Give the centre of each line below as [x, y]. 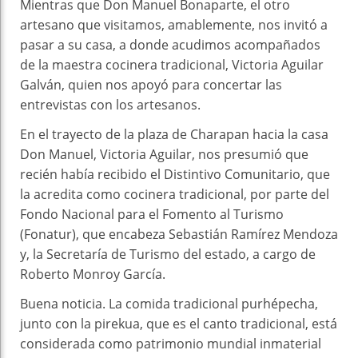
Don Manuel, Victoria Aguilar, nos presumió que [164, 154]
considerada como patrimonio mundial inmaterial [171, 343]
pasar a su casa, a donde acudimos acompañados [170, 44]
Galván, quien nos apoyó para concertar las [151, 84]
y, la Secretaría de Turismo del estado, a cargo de [168, 254]
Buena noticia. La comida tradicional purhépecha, [169, 303]
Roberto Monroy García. [93, 274]
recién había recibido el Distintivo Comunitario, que [175, 174]
